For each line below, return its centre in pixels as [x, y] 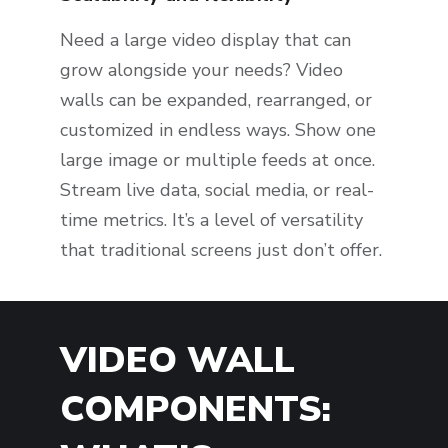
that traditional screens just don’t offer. [221, 249]
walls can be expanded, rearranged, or [216, 99]
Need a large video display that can [205, 39]
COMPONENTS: [195, 410]
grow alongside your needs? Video [201, 69]
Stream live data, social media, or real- [217, 189]
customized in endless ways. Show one [218, 129]
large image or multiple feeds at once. [217, 159]
